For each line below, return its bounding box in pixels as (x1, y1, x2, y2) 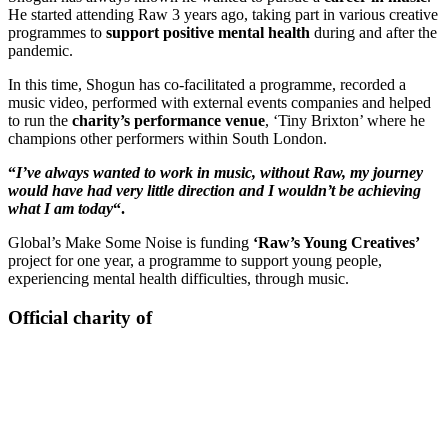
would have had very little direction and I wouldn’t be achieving (8, 181, 421, 199)
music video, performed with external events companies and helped (8, 93, 431, 111)
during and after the (310, 23, 437, 41)
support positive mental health (106, 23, 310, 41)
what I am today (8, 199, 113, 217)
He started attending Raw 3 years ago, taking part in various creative (8, 5, 438, 23)
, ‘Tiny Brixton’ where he (265, 111, 425, 129)
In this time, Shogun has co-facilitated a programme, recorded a (8, 75, 406, 93)
